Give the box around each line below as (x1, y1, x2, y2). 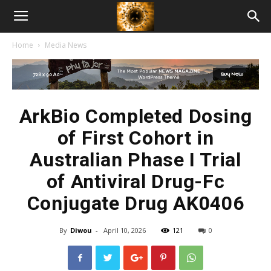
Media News (45, 40, 87, 50)
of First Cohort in (57, 126, 214, 149)
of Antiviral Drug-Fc (46, 170, 225, 193)
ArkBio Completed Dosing (19, 105, 252, 128)
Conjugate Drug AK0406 (27, 192, 244, 215)
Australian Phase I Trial (30, 148, 241, 171)
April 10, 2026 (103, 226, 146, 235)
